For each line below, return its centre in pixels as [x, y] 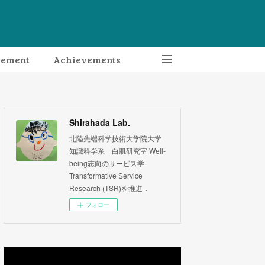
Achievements [87, 59]
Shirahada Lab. [100, 122]
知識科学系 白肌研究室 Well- [117, 151]
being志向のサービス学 [107, 163]
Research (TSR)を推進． [109, 188]
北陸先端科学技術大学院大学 [115, 138]
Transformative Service [106, 175]
